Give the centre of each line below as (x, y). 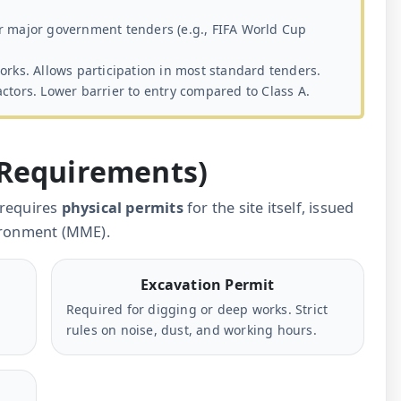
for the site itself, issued (269, 208)
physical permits (122, 208)
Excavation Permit (208, 285)
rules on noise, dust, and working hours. (191, 330)
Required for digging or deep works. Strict (197, 310)
